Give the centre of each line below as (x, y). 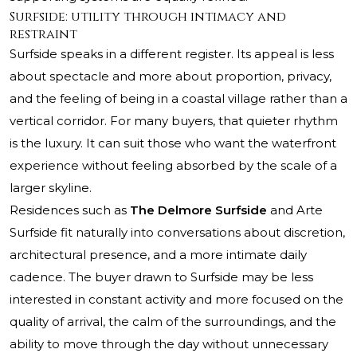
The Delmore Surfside (198, 210)
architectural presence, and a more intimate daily (158, 255)
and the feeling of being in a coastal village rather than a (178, 99)
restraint (43, 35)
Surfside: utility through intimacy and (148, 17)
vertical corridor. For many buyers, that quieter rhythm (174, 121)
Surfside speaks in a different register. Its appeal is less (172, 54)
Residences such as (70, 210)
